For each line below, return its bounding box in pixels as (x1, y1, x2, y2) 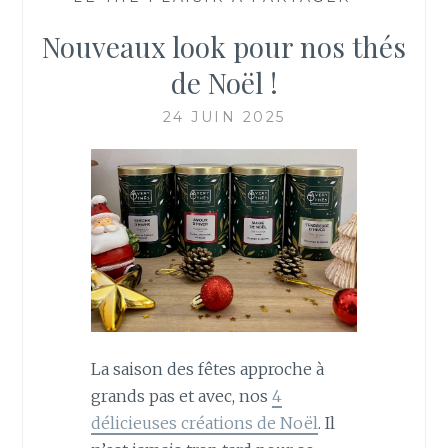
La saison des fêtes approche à (90, 358, 324, 379)
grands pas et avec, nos (90, 385, 272, 406)
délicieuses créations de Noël (90, 412, 318, 433)
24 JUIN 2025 (162, 107, 286, 126)
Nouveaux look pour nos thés (42, 27, 406, 65)
